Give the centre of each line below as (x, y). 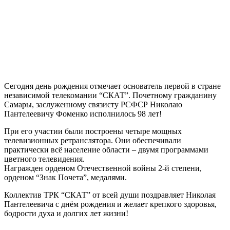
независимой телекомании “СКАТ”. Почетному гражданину (110, 95)
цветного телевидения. (44, 159)
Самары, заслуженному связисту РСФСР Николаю (93, 105)
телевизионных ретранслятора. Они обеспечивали (93, 141)
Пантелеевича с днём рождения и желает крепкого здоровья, (110, 204)
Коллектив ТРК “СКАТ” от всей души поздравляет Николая (110, 195)
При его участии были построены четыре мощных (93, 131)
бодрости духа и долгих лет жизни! (66, 214)
